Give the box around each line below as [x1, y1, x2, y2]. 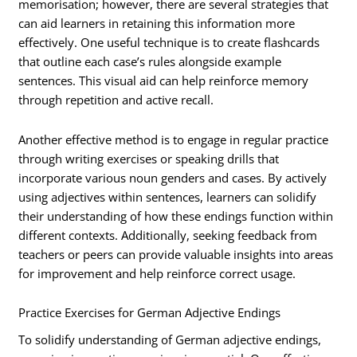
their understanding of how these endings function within [18, 207, 334, 224]
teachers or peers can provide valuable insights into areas [18, 245, 334, 262]
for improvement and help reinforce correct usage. [18, 265, 296, 281]
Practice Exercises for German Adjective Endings [18, 304, 281, 321]
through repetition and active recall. [18, 92, 214, 108]
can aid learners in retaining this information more [18, 15, 296, 32]
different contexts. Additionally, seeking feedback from [18, 226, 318, 243]
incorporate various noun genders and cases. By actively [18, 169, 328, 186]
